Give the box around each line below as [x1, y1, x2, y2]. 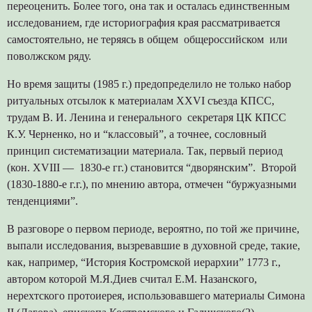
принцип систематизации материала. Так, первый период [6, 144, 283, 157]
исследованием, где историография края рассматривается [6, 16, 280, 29]
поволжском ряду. [6, 49, 91, 62]
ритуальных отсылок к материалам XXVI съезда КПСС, [6, 94, 274, 107]
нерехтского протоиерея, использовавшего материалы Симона [6, 289, 305, 302]
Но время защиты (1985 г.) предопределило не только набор [6, 77, 291, 90]
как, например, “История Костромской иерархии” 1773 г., [6, 256, 281, 268]
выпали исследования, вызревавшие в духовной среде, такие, [6, 239, 300, 251]
